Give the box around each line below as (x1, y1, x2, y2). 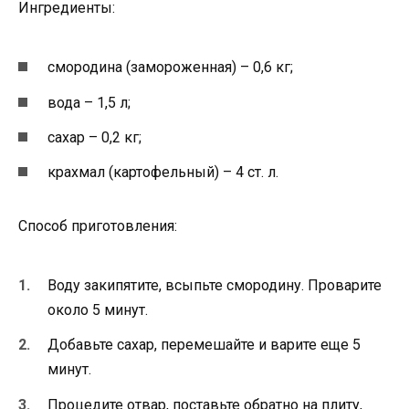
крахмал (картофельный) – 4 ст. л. (47, 163, 278, 181)
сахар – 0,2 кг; (47, 128, 142, 146)
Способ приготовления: (18, 216, 177, 235)
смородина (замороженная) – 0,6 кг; (47, 58, 293, 77)
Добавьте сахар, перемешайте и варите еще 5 (47, 336, 361, 354)
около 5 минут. (47, 301, 148, 320)
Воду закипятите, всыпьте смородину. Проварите (47, 277, 382, 295)
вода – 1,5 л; (47, 93, 131, 111)
